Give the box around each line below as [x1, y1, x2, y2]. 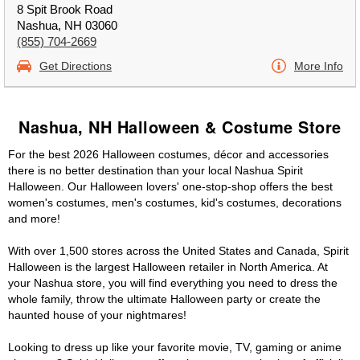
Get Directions [39, 59, 112, 72]
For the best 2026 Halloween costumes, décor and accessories [8, 148, 329, 161]
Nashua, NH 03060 [17, 18, 117, 32]
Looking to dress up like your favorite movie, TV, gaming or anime [8, 341, 342, 354]
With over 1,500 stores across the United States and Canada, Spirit [8, 244, 349, 257]
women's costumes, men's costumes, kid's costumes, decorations [8, 196, 342, 209]
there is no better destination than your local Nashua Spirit [8, 164, 303, 177]
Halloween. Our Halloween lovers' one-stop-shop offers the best [8, 180, 333, 193]
